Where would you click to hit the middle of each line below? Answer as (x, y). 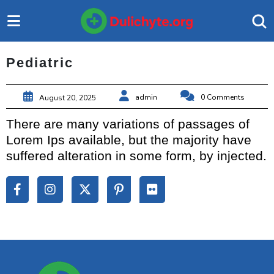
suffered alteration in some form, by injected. (136, 156)
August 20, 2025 (68, 98)
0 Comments (223, 98)
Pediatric (40, 63)
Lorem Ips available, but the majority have (129, 140)
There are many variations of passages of (128, 124)
